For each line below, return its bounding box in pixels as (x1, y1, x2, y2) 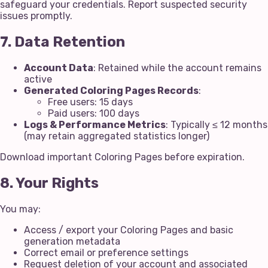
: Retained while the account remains (93, 62, 261, 74)
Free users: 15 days (48, 96, 133, 108)
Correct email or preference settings (24, 246, 188, 258)
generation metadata (24, 235, 120, 247)
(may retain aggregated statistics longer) (24, 130, 209, 142)
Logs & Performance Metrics (24, 118, 166, 130)
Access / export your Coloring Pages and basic (24, 224, 233, 236)
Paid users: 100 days (48, 107, 139, 119)
